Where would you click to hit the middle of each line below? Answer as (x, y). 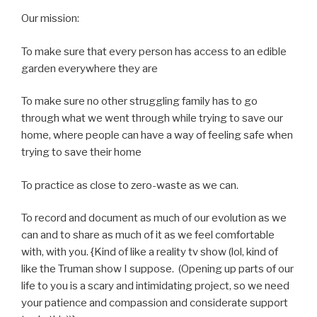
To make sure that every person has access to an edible (154, 51)
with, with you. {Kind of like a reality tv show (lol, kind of (150, 252)
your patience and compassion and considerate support (155, 303)
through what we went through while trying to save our (152, 118)
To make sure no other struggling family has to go (139, 101)
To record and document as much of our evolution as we (154, 218)
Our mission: (50, 18)
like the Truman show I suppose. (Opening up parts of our (157, 269)
